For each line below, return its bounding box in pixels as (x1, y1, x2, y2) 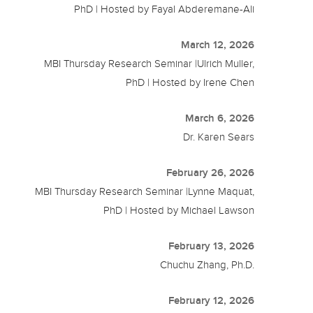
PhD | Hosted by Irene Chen (126, 76, 255, 88)
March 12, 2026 (181, 38, 255, 50)
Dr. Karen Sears (183, 131, 255, 143)
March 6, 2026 (185, 112, 255, 124)
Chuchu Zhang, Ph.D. (160, 259, 255, 270)
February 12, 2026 (168, 294, 255, 306)
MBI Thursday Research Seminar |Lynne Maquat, (35, 185, 255, 197)
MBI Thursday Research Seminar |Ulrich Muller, (44, 57, 255, 69)
